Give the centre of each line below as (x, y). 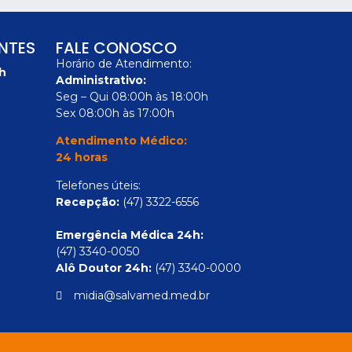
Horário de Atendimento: (124, 64)
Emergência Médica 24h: (130, 235)
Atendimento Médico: (121, 141)
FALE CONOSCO (116, 48)
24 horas (82, 158)
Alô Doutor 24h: (104, 268)
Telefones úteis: (98, 185)
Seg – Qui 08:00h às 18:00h (132, 97)
